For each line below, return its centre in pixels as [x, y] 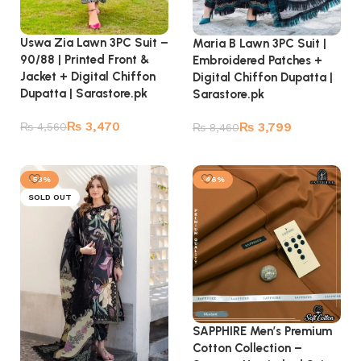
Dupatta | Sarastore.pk [84, 94]
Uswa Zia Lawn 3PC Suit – [94, 43]
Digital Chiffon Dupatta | [263, 77]
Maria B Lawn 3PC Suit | [259, 43]
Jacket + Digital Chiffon [88, 77]
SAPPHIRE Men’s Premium [262, 331]
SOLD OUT [50, 197]
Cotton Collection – [247, 348]
